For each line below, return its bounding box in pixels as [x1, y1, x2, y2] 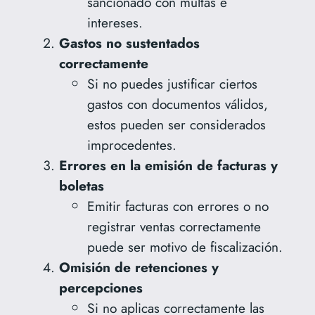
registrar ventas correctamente [86, 217, 261, 237]
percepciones [58, 278, 143, 298]
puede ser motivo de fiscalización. [86, 237, 283, 257]
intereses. [86, 13, 143, 33]
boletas [58, 176, 104, 196]
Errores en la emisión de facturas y [58, 155, 278, 176]
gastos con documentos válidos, [86, 94, 268, 115]
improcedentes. [86, 135, 176, 155]
